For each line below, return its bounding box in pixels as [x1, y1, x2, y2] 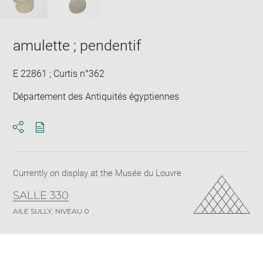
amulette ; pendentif [13, 36, 141, 54]
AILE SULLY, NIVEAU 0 [13, 207, 90, 215]
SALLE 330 [13, 188, 69, 202]
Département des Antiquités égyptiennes [13, 91, 180, 102]
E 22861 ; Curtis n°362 [13, 68, 105, 79]
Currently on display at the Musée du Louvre [13, 168, 182, 178]
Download [39, 132, 82, 143]
